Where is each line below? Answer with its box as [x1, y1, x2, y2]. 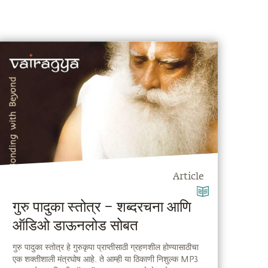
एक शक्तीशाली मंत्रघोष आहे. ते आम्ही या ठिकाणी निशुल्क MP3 [13, 254, 199, 264]
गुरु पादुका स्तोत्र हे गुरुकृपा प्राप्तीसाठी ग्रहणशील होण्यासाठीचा [13, 242, 199, 252]
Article [173, 172, 205, 182]
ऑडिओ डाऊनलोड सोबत [13, 219, 139, 234]
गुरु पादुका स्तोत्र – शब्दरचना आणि [13, 200, 192, 215]
